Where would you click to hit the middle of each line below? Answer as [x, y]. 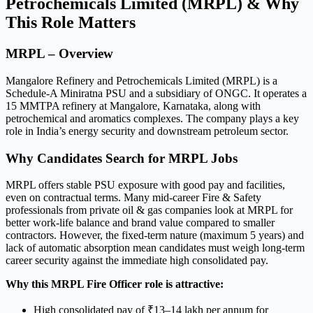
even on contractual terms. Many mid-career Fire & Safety [133, 198]
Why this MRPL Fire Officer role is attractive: [115, 284]
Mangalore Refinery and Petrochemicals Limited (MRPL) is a [141, 80]
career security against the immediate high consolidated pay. [137, 261]
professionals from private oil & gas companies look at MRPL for [149, 210]
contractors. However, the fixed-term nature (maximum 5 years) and [155, 235]
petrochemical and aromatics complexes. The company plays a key [152, 118]
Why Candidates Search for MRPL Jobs [122, 158]
